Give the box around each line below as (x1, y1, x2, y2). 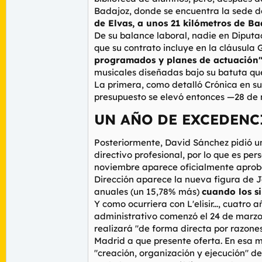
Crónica (205, 79, 240, 91)
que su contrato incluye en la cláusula (94, 42, 257, 54)
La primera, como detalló (94, 79, 205, 91)
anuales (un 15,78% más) (94, 186, 202, 198)
